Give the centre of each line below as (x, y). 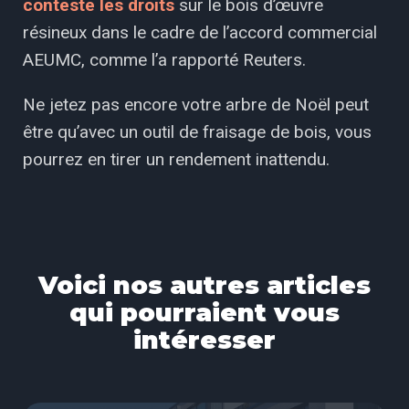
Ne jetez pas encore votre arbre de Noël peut (196, 104)
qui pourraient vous (204, 313)
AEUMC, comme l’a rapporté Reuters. (164, 59)
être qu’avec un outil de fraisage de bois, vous (197, 131)
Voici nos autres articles (204, 285)
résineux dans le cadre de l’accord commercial (200, 32)
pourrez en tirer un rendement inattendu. (176, 159)
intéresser (204, 340)
